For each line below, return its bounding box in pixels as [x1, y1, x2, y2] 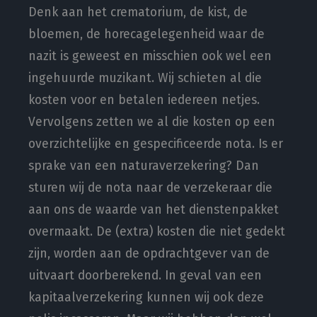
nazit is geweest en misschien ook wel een [28, 49, 272, 64]
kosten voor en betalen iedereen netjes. [28, 93, 260, 108]
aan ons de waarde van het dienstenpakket [28, 202, 279, 217]
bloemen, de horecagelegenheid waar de [28, 27, 265, 42]
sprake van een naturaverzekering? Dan [28, 158, 259, 173]
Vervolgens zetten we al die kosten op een [28, 115, 275, 129]
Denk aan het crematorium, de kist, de [28, 5, 248, 20]
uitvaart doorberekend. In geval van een [28, 268, 262, 283]
